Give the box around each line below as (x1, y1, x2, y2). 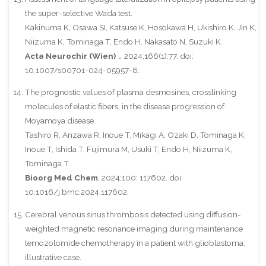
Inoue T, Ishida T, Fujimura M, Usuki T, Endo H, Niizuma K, (24, 144, 232, 154)
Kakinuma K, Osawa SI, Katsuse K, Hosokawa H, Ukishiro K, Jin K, (24, 22, 256, 32)
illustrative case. (24, 252, 81, 262)
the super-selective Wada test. (24, 8, 132, 18)
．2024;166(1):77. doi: (115, 50, 194, 61)
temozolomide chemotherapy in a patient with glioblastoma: (24, 237, 245, 248)
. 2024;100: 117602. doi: (97, 173, 183, 183)
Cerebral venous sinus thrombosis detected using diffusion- (24, 209, 241, 219)
